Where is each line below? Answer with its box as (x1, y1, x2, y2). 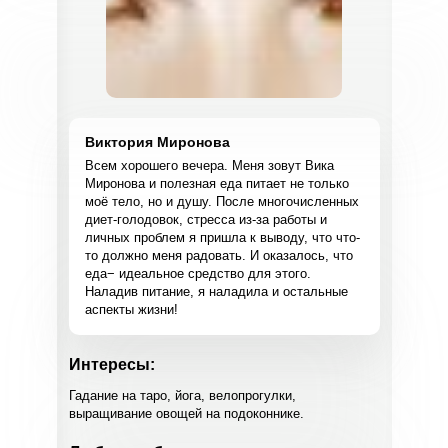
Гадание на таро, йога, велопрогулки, (68, 388, 296, 403)
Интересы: (68, 356, 155, 373)
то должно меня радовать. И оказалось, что (84, 248, 353, 263)
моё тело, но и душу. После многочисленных (84, 194, 359, 209)
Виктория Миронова (84, 134, 230, 150)
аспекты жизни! (84, 302, 178, 317)
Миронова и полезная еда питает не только (84, 176, 349, 191)
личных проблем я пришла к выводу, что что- (84, 230, 360, 245)
